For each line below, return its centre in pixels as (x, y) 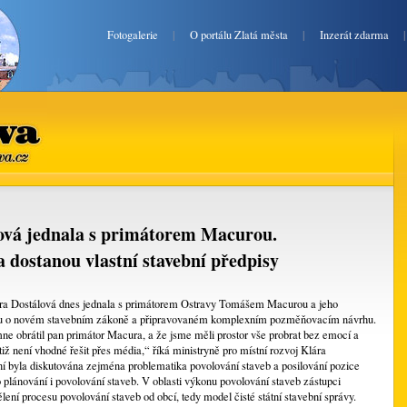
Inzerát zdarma (354, 35)
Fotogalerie (133, 35)
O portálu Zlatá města (239, 35)
